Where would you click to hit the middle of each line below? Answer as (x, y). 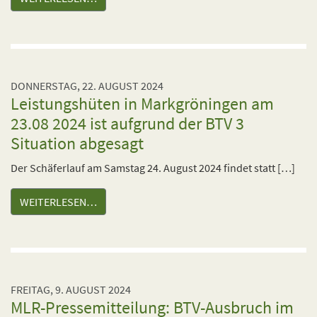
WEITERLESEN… (58, 202)
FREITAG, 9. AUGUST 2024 (71, 289)
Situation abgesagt (77, 143)
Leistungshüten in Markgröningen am (142, 104)
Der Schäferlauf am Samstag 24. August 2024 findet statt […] (153, 168)
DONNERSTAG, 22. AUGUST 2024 (87, 86)
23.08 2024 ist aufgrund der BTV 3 (127, 123)
